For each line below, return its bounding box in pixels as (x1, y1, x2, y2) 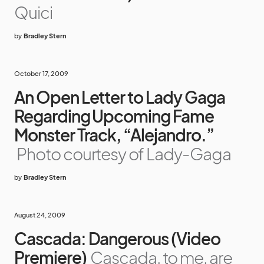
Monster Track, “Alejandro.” (14, 124, 214, 146)
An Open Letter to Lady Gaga (14, 87, 225, 108)
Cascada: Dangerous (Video (14, 228, 220, 249)
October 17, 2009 (14, 70, 68, 78)
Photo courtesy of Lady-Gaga (16, 143, 231, 164)
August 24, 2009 (14, 211, 65, 219)
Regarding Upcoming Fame (14, 105, 214, 127)
